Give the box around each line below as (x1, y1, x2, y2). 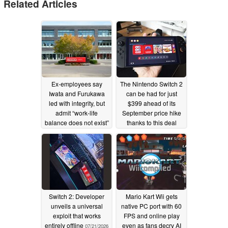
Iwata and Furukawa (48, 89, 105, 98)
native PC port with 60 (121, 201, 182, 210)
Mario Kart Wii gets (125, 191, 178, 201)
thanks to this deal (126, 118, 177, 127)
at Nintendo (48, 127, 82, 136)
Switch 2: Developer (49, 191, 104, 201)
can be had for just (126, 89, 177, 98)
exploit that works (52, 211, 101, 220)
